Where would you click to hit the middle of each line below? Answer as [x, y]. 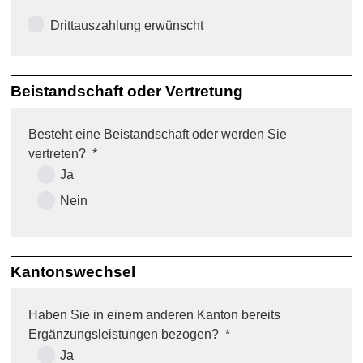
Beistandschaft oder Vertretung [127, 91]
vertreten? [58, 154]
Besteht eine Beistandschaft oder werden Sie [158, 135]
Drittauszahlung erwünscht [127, 25]
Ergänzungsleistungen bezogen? [124, 335]
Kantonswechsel [73, 271]
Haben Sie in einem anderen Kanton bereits [155, 315]
